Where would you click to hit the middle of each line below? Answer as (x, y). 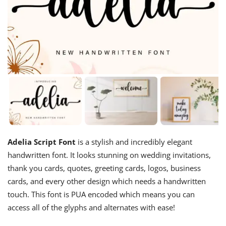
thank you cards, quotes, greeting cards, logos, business (104, 168)
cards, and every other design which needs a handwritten (107, 181)
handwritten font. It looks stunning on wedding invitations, (109, 155)
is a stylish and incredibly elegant (134, 142)
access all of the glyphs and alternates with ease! (91, 208)
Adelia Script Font (42, 142)
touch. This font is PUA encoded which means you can (101, 194)
